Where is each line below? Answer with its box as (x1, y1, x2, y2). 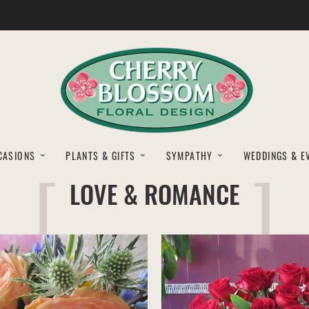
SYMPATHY (166, 148, 213, 163)
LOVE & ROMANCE (70, 175, 239, 212)
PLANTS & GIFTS (66, 148, 136, 163)
